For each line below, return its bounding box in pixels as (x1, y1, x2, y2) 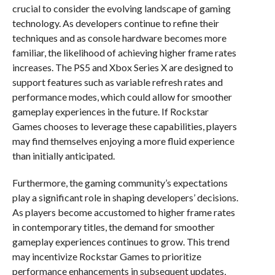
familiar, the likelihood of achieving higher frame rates (12, 47, 236, 59)
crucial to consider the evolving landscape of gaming (12, 2, 231, 15)
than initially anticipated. (12, 150, 115, 162)
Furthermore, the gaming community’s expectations (12, 177, 228, 189)
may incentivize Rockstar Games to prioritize (12, 250, 201, 263)
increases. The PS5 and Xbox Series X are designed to (12, 61, 233, 74)
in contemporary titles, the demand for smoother (12, 221, 215, 233)
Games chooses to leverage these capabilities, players (12, 120, 237, 133)
